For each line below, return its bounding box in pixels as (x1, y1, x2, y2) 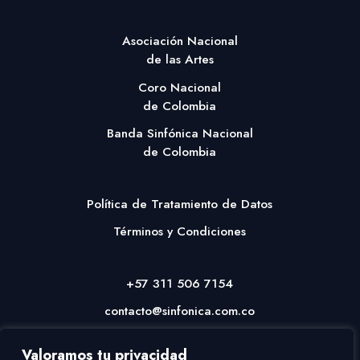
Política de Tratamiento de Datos (87, 194, 273, 213)
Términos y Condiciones (113, 223, 247, 241)
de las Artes (145, 51, 214, 69)
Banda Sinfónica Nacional (106, 125, 253, 143)
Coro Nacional (138, 78, 222, 96)
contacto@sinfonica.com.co (104, 302, 256, 321)
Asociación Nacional (121, 32, 238, 51)
